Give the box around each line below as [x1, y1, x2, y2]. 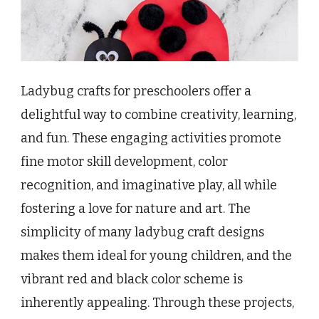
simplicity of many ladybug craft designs [21, 224, 264, 241]
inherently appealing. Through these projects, [21, 295, 294, 311]
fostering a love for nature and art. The [21, 201, 251, 217]
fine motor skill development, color [21, 154, 228, 170]
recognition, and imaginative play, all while [21, 177, 277, 194]
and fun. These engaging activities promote [21, 130, 281, 147]
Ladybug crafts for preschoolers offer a [21, 83, 251, 100]
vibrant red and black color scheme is [21, 271, 243, 288]
